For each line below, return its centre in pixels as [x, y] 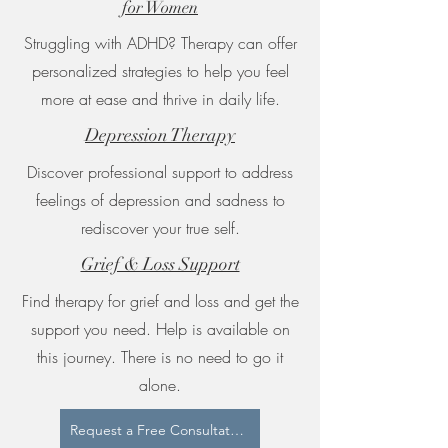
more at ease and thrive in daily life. [160, 99]
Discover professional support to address [160, 172]
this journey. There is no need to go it [160, 357]
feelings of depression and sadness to [160, 200]
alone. [160, 385]
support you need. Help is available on [160, 329]
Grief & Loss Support [160, 264]
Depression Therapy [160, 135]
